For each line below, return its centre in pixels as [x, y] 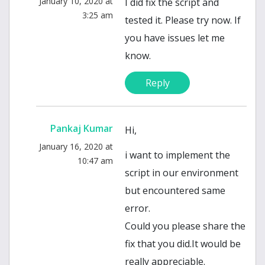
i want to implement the [177, 155]
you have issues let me [175, 38]
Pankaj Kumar [82, 129]
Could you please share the [185, 226]
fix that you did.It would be [183, 244]
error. [138, 209]
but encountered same [175, 191]
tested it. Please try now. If [183, 20]
